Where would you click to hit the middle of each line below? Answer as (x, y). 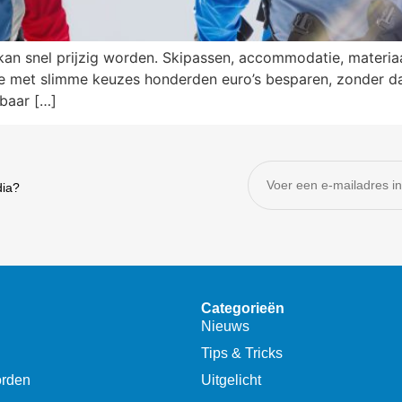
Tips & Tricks (242, 354)
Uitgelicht (231, 380)
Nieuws (225, 327)
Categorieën (243, 309)
